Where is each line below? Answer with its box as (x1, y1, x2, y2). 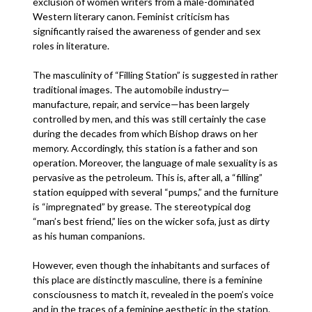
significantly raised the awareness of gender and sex (33, 25, 261, 37)
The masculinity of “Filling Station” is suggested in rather (33, 69, 279, 81)
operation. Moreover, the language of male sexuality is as (33, 157, 279, 169)
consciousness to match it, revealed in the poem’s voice (33, 288, 274, 300)
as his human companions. (33, 230, 148, 242)
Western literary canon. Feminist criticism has (33, 10, 231, 22)
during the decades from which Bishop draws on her (33, 127, 258, 139)
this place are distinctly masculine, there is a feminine (33, 274, 263, 286)
